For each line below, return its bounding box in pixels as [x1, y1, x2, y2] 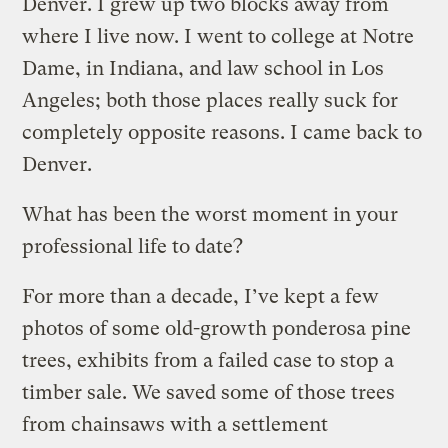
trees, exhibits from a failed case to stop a [22, 348, 395, 372]
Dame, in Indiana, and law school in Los [22, 56, 385, 80]
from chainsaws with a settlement [22, 412, 329, 436]
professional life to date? [22, 234, 244, 258]
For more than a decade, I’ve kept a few [22, 284, 380, 308]
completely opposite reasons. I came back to [22, 120, 423, 144]
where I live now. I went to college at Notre [22, 24, 415, 48]
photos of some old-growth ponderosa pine [22, 316, 412, 340]
